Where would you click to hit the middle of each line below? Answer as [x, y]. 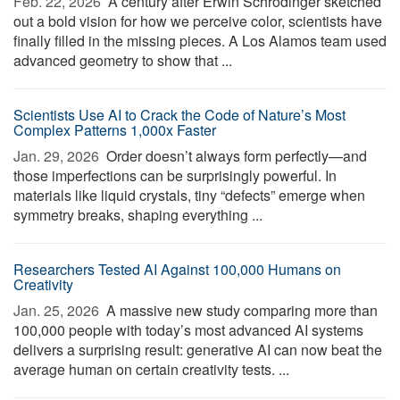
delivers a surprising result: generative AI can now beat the [198, 350]
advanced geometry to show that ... [123, 60]
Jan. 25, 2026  [58, 310]
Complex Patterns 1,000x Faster [115, 130]
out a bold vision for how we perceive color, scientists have [198, 21]
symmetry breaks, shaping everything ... [138, 215]
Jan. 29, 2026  [58, 156]
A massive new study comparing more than [240, 310]
